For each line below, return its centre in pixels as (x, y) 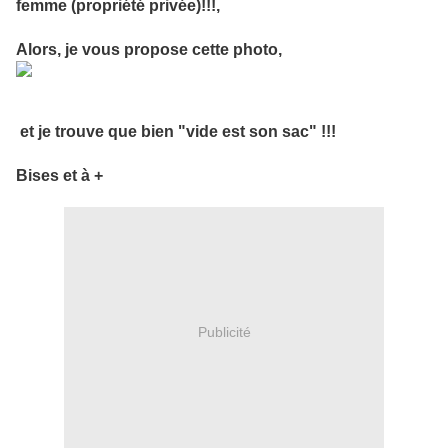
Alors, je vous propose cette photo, (149, 50)
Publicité (224, 331)
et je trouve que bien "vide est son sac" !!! (176, 132)
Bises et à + (59, 176)
